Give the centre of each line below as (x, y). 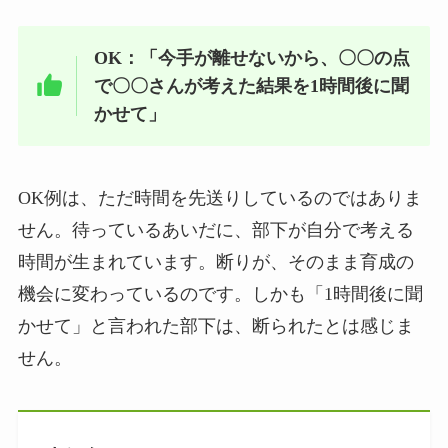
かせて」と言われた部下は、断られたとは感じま (215, 325)
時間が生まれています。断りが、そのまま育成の (215, 261)
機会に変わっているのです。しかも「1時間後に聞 (220, 293)
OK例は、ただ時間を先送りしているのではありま (219, 197)
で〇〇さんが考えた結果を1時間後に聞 (252, 86)
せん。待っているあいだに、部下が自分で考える (215, 229)
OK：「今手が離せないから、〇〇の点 (252, 58)
